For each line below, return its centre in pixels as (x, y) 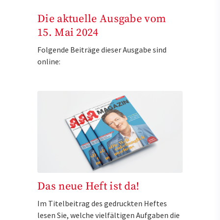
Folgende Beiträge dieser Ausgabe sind (102, 50)
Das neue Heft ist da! (88, 187)
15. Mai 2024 (68, 33)
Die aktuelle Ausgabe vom (102, 19)
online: (49, 62)
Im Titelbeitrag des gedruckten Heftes (102, 204)
